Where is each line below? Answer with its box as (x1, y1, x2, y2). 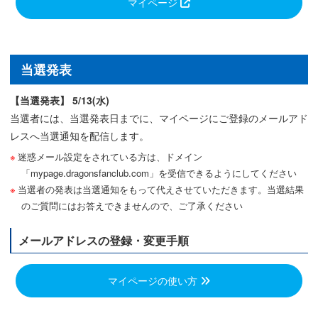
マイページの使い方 (108, 273, 200, 287)
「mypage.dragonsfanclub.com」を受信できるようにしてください (21, 165, 297, 180)
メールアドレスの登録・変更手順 (18, 231, 189, 248)
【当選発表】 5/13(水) (10, 92, 109, 107)
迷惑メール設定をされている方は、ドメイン (17, 149, 202, 163)
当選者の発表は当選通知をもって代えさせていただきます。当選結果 (17, 182, 304, 196)
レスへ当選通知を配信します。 (10, 128, 149, 143)
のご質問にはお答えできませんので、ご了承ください (21, 198, 243, 212)
